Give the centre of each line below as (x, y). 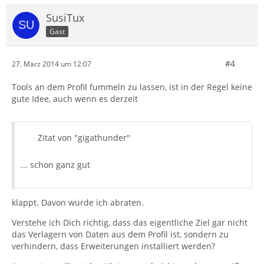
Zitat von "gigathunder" (84, 138)
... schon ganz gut (55, 165)
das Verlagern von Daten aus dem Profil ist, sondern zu (120, 234)
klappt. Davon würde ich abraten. (78, 202)
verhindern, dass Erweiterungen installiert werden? (113, 246)
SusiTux (65, 18)
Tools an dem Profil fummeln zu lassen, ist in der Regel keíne (132, 87)
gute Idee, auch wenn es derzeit (75, 99)
